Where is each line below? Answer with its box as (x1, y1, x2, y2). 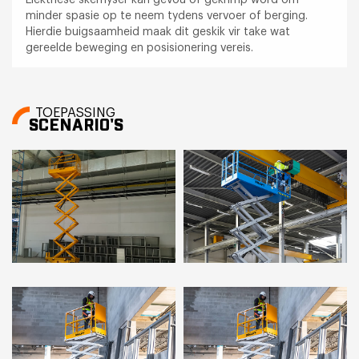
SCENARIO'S (28, 115, 123, 138)
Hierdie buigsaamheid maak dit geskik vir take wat (26, 26, 291, 38)
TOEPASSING (35, 107, 116, 120)
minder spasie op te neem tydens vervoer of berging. (26, 10, 309, 22)
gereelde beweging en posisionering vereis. (26, 42, 254, 54)
